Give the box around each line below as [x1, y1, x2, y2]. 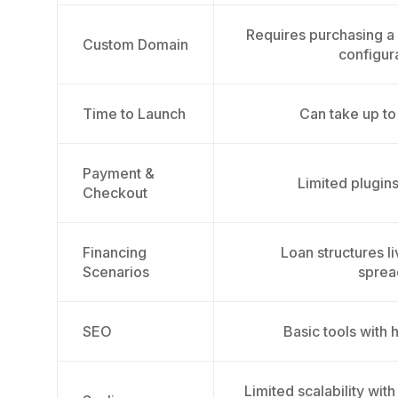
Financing [83, 243, 147, 261]
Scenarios [83, 263, 149, 281]
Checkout [83, 184, 147, 202]
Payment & [83, 164, 155, 182]
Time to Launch [83, 105, 186, 123]
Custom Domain [83, 36, 188, 53]
